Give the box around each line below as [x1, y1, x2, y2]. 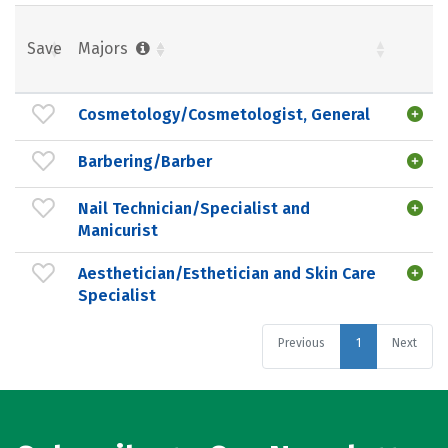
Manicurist [78, 220, 158, 240]
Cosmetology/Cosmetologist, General [78, 104, 370, 124]
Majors [78, 38, 132, 58]
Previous [278, 336, 325, 350]
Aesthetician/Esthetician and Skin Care [78, 263, 376, 283]
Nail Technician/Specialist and [78, 198, 310, 218]
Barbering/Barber [78, 151, 212, 171]
